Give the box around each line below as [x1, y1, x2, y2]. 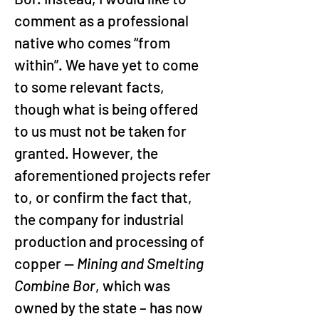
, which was [95, 276, 173, 294]
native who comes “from [14, 33, 173, 51]
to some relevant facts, [14, 78, 167, 95]
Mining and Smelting [77, 254, 206, 272]
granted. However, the [14, 144, 161, 162]
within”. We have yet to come [14, 56, 202, 73]
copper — [14, 254, 77, 272]
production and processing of [14, 232, 207, 250]
